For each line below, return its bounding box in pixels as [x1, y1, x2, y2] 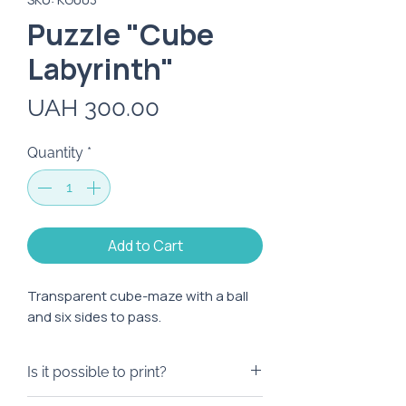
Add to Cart [107, 236, 183, 256]
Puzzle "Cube [27, 14, 214, 54]
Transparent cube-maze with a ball [27, 286, 248, 305]
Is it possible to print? [27, 363, 167, 381]
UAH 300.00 [27, 94, 159, 121]
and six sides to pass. [27, 307, 161, 326]
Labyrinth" [27, 49, 174, 89]
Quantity [27, 144, 83, 161]
